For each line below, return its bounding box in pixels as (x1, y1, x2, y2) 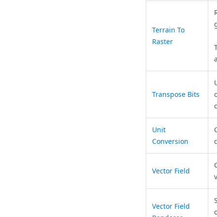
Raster (152, 36, 173, 46)
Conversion (152, 136, 188, 146)
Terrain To (152, 25, 185, 34)
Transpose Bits (152, 89, 200, 99)
